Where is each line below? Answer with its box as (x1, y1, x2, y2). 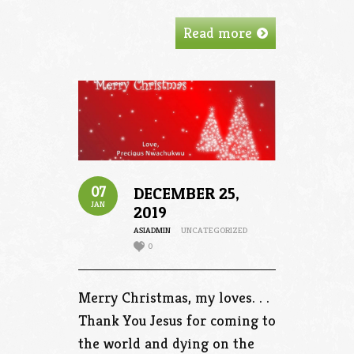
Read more (183, 23, 252, 43)
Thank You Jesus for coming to (78, 311, 276, 330)
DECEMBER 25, (134, 184, 239, 204)
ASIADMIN (134, 224, 171, 236)
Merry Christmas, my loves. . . (78, 288, 269, 307)
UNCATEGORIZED (181, 224, 247, 236)
